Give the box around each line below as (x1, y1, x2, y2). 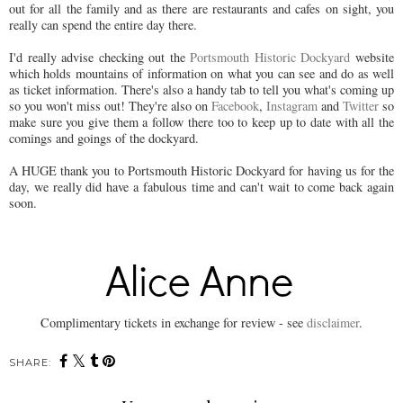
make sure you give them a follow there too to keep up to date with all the (9, 112, 394, 130)
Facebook (211, 96, 259, 114)
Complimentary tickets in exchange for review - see (40, 313, 307, 331)
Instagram (266, 96, 318, 114)
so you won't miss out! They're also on (9, 96, 211, 114)
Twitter (343, 96, 379, 114)
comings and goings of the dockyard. (9, 129, 203, 147)
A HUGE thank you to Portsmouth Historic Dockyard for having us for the (9, 161, 394, 179)
